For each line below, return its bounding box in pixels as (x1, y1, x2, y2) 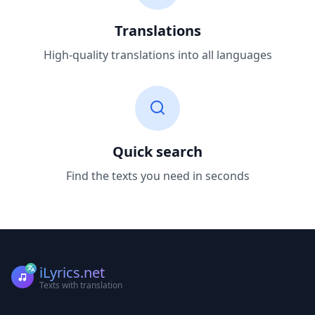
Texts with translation (39, 279, 122, 291)
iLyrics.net (39, 263, 105, 282)
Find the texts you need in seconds (65, 168, 250, 184)
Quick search (112, 142, 202, 161)
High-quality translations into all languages (43, 47, 272, 63)
